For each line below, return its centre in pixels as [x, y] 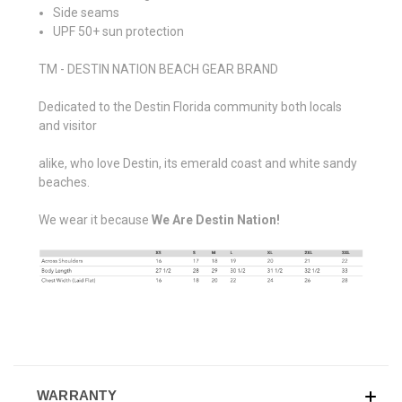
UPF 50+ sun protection [119, 31]
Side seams [87, 12]
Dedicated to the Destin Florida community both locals [190, 106]
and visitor [68, 125]
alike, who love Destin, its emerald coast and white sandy [198, 163]
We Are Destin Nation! [214, 219]
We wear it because [94, 219]
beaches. [64, 182]
